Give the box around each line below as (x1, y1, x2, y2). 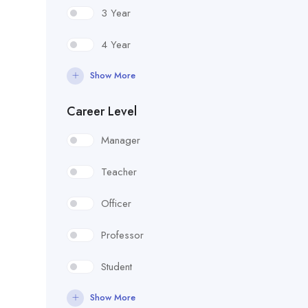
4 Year (101, 36, 131, 52)
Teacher (101, 164, 137, 179)
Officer (101, 195, 131, 211)
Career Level (67, 102, 137, 120)
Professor (101, 227, 144, 243)
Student (101, 258, 132, 274)
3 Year (101, 5, 131, 21)
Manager (101, 132, 140, 148)
